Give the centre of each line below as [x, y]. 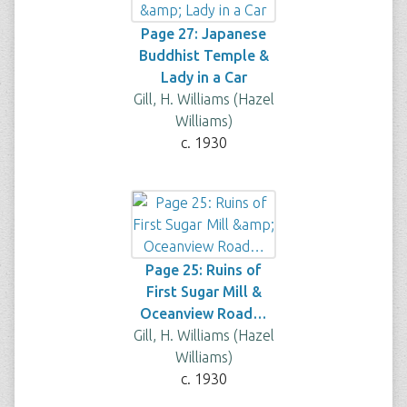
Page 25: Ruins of [203, 270]
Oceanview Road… [203, 313]
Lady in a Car [203, 77]
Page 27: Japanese [203, 34]
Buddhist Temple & [203, 55]
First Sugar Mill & [203, 292]
